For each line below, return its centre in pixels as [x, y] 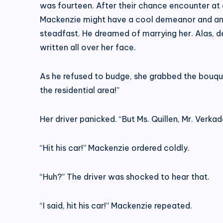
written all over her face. [88, 47]
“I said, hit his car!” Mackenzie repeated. [116, 205]
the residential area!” [80, 90]
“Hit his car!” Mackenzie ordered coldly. [115, 148]
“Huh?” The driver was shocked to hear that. [125, 176]
